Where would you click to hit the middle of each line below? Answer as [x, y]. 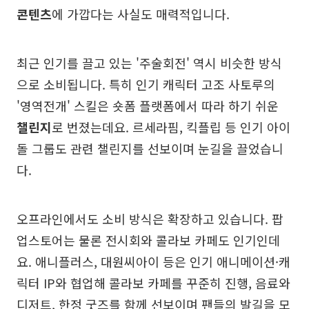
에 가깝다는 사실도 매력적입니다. [141, 13]
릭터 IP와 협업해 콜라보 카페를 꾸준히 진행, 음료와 [153, 282]
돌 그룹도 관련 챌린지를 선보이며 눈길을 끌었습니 [150, 148]
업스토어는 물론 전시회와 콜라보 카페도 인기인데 [148, 240]
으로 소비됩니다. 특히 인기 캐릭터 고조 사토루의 [146, 84]
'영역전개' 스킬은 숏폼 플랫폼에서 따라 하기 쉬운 [148, 105]
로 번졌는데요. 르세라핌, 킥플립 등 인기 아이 [171, 127]
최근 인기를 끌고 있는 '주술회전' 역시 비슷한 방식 [149, 62]
